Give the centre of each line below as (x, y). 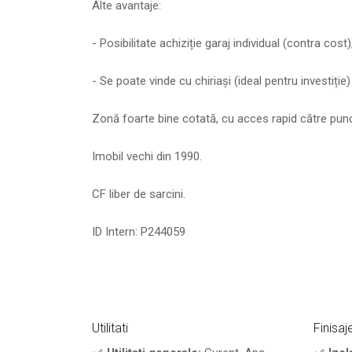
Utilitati (110, 328)
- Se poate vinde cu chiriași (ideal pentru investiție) (221, 81)
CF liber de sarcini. (139, 194)
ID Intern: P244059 (139, 232)
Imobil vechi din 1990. (147, 157)
